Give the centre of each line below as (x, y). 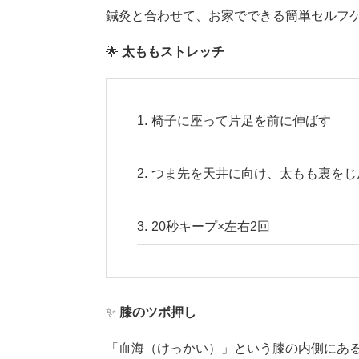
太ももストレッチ (173, 51)
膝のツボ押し (158, 312)
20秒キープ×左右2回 (210, 226)
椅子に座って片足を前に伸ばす (241, 120)
